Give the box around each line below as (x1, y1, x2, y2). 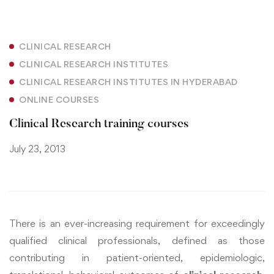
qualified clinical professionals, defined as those (9, 234, 265, 247)
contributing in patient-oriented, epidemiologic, (9, 251, 265, 264)
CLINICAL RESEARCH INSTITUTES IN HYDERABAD (19, 76, 238, 87)
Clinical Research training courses (9, 118, 189, 131)
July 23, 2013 (9, 143, 65, 155)
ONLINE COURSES (19, 94, 99, 105)
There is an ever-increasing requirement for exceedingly (9, 217, 265, 230)
